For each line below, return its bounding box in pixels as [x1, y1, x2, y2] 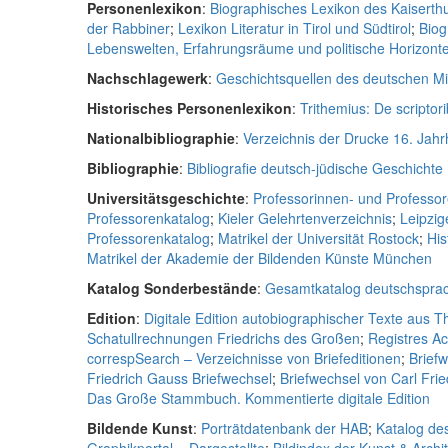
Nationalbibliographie [87, 128, 235, 148]
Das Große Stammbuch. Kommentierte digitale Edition [87, 388, 430, 408]
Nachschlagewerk [87, 68, 208, 88]
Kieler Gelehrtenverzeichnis [218, 208, 392, 228]
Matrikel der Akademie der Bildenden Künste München [87, 248, 432, 268]
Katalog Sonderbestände [87, 278, 257, 298]
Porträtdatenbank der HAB [201, 418, 368, 438]
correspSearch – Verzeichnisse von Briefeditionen [87, 348, 401, 368]
